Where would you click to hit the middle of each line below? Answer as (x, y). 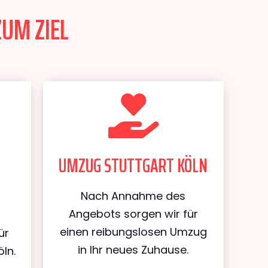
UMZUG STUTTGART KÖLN (133, 166)
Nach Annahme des (133, 196)
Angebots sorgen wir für (133, 214)
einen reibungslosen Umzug (133, 232)
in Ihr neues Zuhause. (133, 250)
